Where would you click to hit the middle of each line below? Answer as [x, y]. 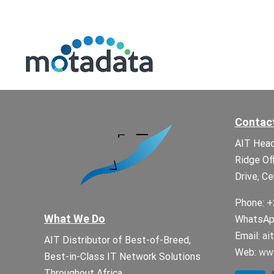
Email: [249, 236]
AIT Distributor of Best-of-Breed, [117, 240]
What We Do [75, 218]
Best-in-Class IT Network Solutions [122, 256]
